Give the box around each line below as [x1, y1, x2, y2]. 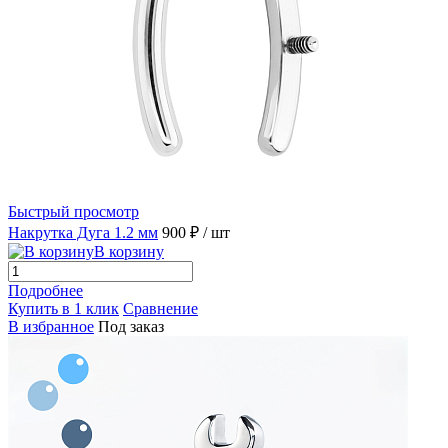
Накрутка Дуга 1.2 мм [8, 223, 158, 241]
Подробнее [8, 281, 83, 299]
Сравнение [123, 299, 198, 317]
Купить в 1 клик [8, 299, 119, 317]
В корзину [94, 242, 164, 260]
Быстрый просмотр [8, 202, 139, 220]
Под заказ [98, 317, 164, 335]
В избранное [8, 317, 94, 335]
